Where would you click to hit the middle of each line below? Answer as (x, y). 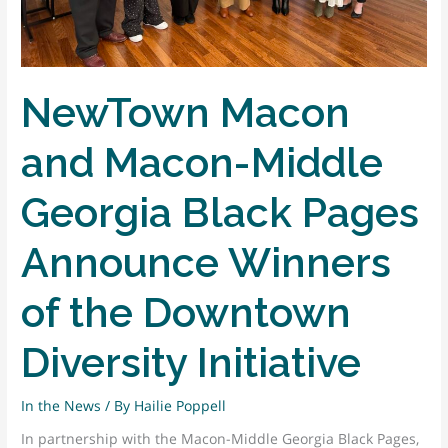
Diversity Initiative (191, 362)
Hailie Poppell (180, 405)
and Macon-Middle (202, 162)
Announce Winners (206, 262)
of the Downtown (186, 312)
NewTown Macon (186, 112)
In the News (61, 405)
